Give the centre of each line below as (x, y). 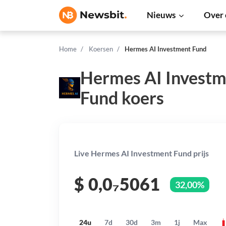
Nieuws (161, 15)
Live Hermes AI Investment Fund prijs (142, 153)
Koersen (101, 49)
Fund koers (122, 98)
